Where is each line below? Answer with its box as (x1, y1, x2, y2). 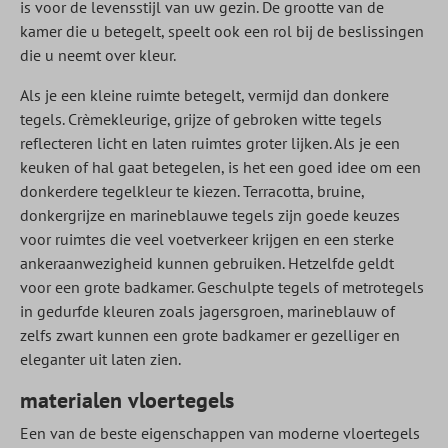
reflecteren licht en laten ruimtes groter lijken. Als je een (20, 133, 400, 153)
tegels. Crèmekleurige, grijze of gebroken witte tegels (20, 109, 382, 129)
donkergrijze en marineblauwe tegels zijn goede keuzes (20, 205, 400, 225)
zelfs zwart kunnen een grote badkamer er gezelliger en (20, 325, 400, 345)
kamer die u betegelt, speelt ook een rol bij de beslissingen (20, 21, 424, 41)
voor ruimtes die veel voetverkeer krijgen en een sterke (20, 229, 394, 249)
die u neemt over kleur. (20, 45, 176, 65)
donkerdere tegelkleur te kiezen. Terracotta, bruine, (20, 181, 364, 201)
